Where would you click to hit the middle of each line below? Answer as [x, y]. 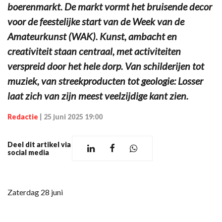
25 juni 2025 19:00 [73, 117]
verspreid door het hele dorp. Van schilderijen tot [106, 66]
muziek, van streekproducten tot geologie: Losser [105, 81]
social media [28, 152]
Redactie [23, 117]
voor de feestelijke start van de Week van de [96, 21]
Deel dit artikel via [39, 144]
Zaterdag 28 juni [35, 192]
